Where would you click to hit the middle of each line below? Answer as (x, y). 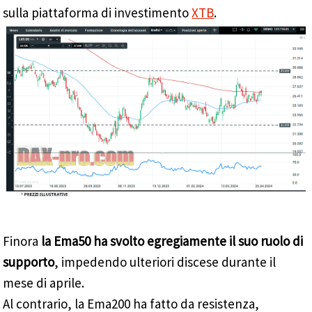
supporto (29, 262)
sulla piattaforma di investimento (97, 13)
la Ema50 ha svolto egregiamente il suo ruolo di (172, 241)
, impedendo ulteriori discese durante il (165, 262)
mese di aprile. (44, 283)
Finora (22, 241)
